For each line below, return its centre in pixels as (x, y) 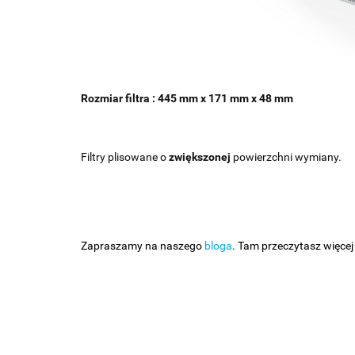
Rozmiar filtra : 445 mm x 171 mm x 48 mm (187, 99)
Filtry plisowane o (125, 157)
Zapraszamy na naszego (143, 246)
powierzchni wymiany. (287, 157)
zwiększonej (201, 157)
